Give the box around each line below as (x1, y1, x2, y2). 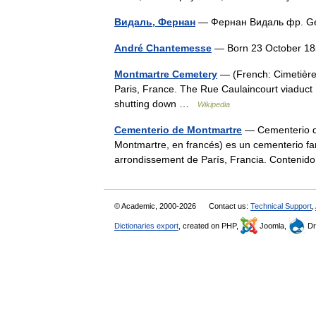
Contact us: (209, 202, 250, 210)
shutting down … (114, 98, 197, 109)
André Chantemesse (114, 42, 212, 54)
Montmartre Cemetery (114, 68, 217, 80)
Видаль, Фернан (114, 16, 195, 28)
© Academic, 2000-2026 (114, 202, 198, 210)
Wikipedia (197, 100, 230, 109)
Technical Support (250, 202, 312, 210)
